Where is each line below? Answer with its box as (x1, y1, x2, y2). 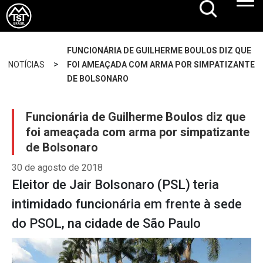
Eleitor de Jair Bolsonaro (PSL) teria (12, 177, 219, 192)
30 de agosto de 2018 (12, 162, 103, 173)
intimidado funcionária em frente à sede (12, 197, 242, 211)
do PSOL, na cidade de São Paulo (12, 216, 201, 231)
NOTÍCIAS (8, 60, 45, 69)
